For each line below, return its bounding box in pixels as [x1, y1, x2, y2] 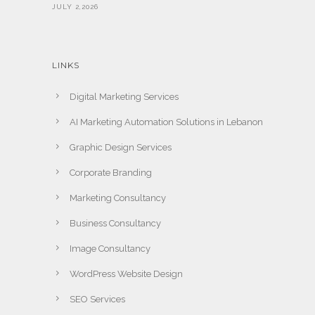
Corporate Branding [70, 167, 152, 178]
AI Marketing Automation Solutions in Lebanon [70, 116, 263, 127]
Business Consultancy [70, 217, 161, 229]
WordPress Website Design [70, 268, 183, 279]
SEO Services [70, 293, 125, 304]
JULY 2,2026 [52, 2, 98, 11]
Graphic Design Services [70, 141, 172, 153]
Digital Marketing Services [70, 91, 179, 102]
